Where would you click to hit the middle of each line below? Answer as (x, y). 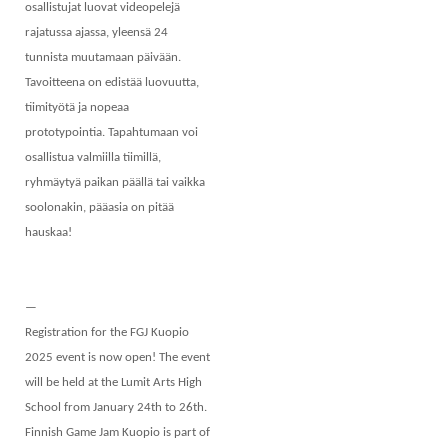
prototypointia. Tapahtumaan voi (111, 133)
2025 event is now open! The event (117, 358)
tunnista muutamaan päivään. (103, 58)
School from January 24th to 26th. (116, 408)
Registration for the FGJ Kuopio (107, 333)
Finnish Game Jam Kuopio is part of (117, 433)
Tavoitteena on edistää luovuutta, (112, 83)
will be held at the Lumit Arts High (113, 383)
